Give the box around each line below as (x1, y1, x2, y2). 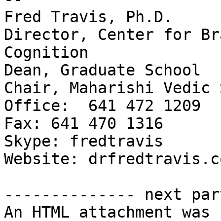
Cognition (4, 43, 88, 62)
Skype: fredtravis (4, 132, 163, 150)
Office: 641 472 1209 (4, 97, 201, 115)
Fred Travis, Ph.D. (4, 8, 173, 26)
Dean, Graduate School (4, 61, 201, 79)
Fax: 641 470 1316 (4, 114, 163, 133)
